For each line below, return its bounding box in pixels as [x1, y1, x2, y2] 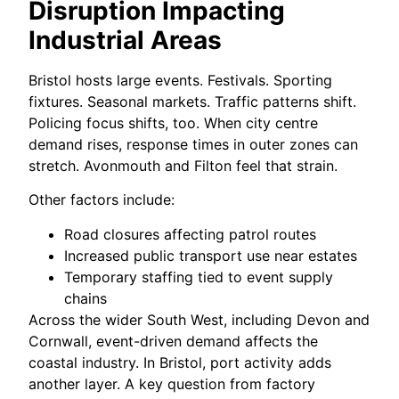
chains [64, 289, 108, 307]
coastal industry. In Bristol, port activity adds [28, 353, 332, 371]
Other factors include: [28, 191, 175, 209]
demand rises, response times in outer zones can [28, 135, 359, 154]
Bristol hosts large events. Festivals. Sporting [28, 71, 333, 90]
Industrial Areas [28, 25, 223, 56]
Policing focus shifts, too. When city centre [28, 114, 319, 133]
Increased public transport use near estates [64, 246, 358, 265]
